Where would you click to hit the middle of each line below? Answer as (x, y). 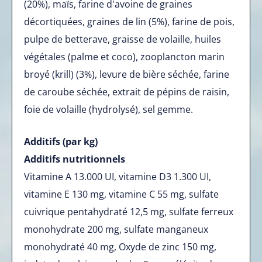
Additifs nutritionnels (75, 159)
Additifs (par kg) (61, 141)
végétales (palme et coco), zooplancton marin (124, 56)
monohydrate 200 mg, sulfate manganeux (116, 229)
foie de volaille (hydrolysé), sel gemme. (108, 109)
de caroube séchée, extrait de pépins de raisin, (127, 92)
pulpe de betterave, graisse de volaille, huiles (123, 39)
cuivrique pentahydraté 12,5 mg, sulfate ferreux (129, 211)
